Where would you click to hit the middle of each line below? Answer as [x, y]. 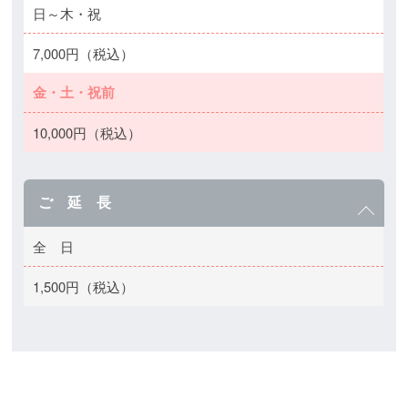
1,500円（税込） [84, 286]
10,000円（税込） [87, 133]
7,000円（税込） [84, 53]
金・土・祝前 [74, 92]
